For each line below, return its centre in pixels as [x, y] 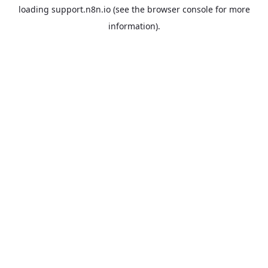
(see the [127, 9]
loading [35, 9]
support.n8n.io [81, 9]
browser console [180, 9]
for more [231, 9]
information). [134, 26]
